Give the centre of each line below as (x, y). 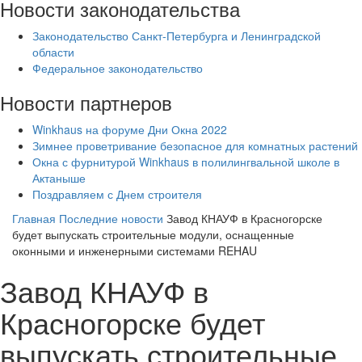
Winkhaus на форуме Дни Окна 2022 (130, 130)
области (53, 52)
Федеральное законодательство (118, 68)
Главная (34, 219)
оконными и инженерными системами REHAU (135, 251)
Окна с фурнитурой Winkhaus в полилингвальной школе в (186, 162)
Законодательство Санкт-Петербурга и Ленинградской (177, 36)
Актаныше (59, 178)
